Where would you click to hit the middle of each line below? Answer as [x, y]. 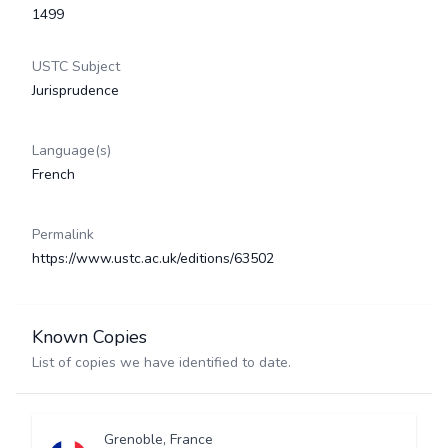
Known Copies [89, 337]
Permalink [63, 234]
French [53, 174]
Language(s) [71, 150]
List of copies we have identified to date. [161, 362]
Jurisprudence [75, 90]
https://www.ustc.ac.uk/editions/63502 [153, 258]
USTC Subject [76, 66]
